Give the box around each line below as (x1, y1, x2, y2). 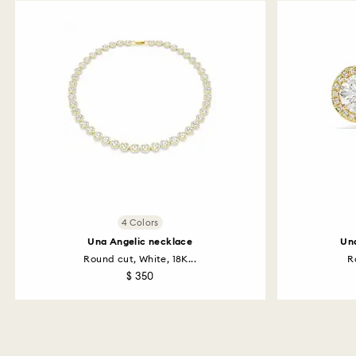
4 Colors (121, 218, 159, 227)
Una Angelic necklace (87, 237, 193, 246)
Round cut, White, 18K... (83, 254, 197, 264)
